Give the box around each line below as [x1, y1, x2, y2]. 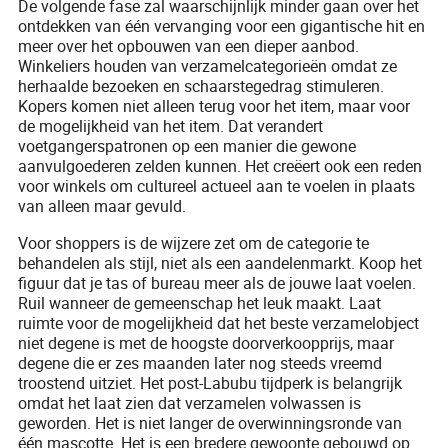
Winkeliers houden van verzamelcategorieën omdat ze [18, 54, 398, 77]
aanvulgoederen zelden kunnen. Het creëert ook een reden [18, 154, 423, 177]
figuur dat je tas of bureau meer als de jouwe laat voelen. [18, 271, 417, 294]
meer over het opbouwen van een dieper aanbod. [18, 34, 360, 57]
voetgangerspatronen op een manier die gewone [18, 134, 357, 157]
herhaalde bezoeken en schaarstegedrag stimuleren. [18, 74, 385, 97]
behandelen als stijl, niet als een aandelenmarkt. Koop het [18, 251, 423, 274]
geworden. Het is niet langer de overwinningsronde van [18, 411, 403, 434]
